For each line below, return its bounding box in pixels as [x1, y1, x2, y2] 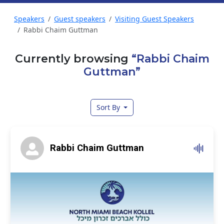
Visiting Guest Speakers [115, 14, 194, 23]
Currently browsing [14, 52, 131, 65]
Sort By [96, 102, 122, 112]
